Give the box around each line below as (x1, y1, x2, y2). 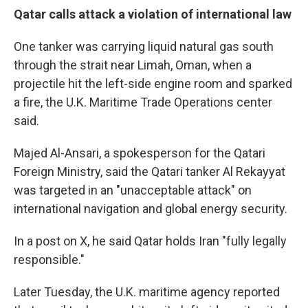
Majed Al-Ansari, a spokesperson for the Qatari (14, 146, 265, 160)
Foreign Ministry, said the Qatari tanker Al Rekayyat (14, 164, 285, 179)
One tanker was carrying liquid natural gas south (14, 39, 274, 54)
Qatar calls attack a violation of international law (14, 7, 291, 21)
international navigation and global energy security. (14, 201, 287, 216)
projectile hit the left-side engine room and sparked (14, 76, 292, 91)
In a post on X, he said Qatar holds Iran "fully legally (14, 234, 287, 248)
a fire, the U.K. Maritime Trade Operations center (14, 95, 272, 109)
